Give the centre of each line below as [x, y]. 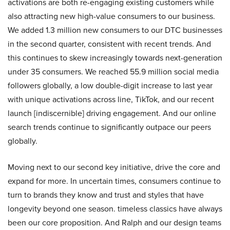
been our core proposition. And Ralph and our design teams [114, 222]
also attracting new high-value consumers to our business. [111, 16]
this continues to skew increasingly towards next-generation [115, 57]
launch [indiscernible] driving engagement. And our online [112, 113]
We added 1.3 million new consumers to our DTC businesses [115, 30]
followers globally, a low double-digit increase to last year [110, 85]
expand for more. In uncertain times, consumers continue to [114, 181]
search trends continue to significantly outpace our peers [109, 127]
